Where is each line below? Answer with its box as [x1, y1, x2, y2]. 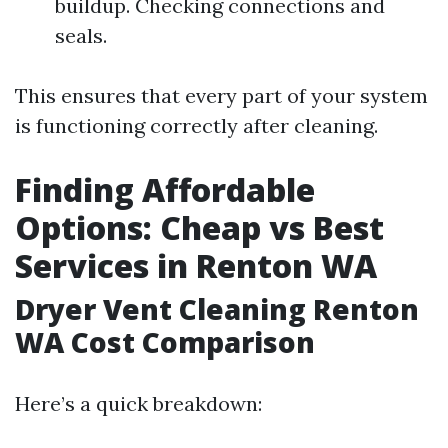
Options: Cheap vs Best [15, 206, 384, 249]
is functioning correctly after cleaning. [15, 113, 378, 138]
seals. [55, 23, 107, 48]
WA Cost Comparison [15, 323, 315, 361]
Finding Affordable [15, 168, 315, 211]
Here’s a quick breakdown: [15, 391, 262, 416]
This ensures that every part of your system [15, 83, 428, 108]
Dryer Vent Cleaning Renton [15, 290, 419, 328]
